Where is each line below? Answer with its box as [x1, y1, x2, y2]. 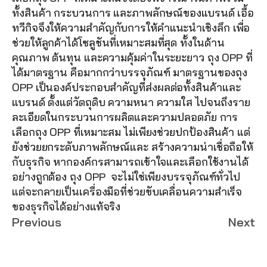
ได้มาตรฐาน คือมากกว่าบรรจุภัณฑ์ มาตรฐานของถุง [12, 66, 248, 80]
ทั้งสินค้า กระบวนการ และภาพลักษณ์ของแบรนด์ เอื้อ [12, 6, 254, 20]
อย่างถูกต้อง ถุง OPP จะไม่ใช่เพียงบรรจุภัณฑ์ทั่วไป [12, 170, 241, 184]
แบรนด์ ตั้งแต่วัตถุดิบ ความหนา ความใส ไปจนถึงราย [12, 95, 250, 110]
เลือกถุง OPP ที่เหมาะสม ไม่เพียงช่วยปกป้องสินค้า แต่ [12, 125, 250, 139]
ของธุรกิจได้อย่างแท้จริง [12, 200, 121, 214]
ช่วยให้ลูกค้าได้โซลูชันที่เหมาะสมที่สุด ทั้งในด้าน [12, 36, 225, 50]
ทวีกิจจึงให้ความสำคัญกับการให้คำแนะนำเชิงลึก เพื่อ [12, 21, 250, 35]
